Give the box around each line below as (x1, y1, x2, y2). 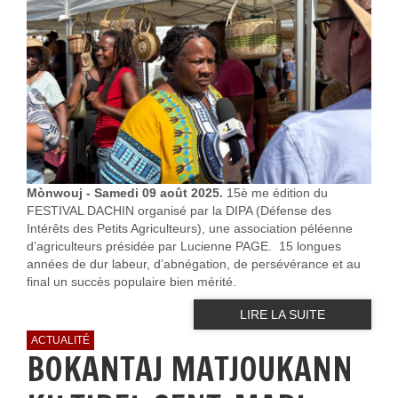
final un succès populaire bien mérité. (27, 274, 236, 289)
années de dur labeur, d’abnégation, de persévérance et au (27, 256, 361, 271)
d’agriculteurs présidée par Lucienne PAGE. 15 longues (27, 238, 341, 253)
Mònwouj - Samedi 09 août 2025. (27, 185, 223, 200)
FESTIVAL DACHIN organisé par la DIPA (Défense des (27, 203, 331, 218)
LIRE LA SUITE (240, 306, 325, 322)
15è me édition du (223, 185, 328, 200)
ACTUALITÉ (31, 333, 90, 346)
